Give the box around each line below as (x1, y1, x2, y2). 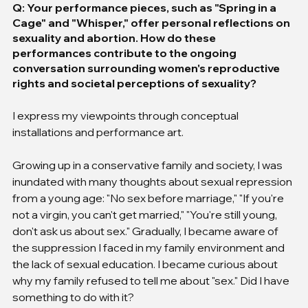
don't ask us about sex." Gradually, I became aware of (12, 223, 280, 238)
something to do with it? (12, 289, 134, 304)
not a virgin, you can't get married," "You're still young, (12, 207, 279, 221)
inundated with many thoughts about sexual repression (12, 174, 294, 188)
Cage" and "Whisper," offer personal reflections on (12, 15, 292, 30)
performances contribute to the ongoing (12, 45, 239, 60)
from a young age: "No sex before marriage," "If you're (12, 190, 286, 205)
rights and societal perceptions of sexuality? (12, 76, 256, 90)
